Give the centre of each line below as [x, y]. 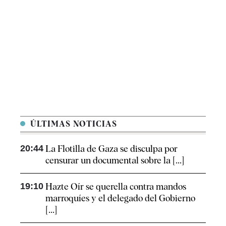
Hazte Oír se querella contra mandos [116, 187]
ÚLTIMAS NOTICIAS [72, 124]
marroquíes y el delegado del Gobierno [120, 198]
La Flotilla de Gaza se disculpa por [111, 149]
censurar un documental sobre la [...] [115, 160]
